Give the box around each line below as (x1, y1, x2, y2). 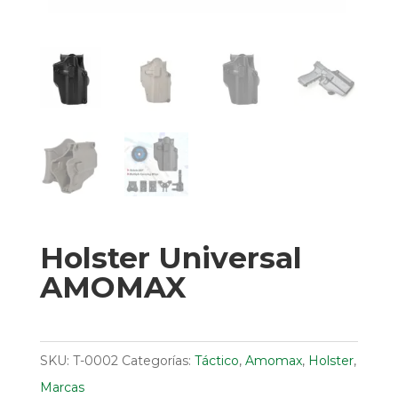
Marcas (39, 379, 84, 396)
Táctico (194, 353, 239, 370)
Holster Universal (39, 240, 302, 276)
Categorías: (121, 353, 191, 370)
